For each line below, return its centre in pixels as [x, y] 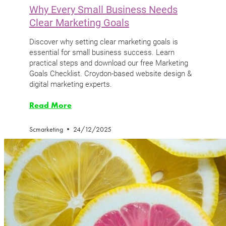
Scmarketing [47, 130]
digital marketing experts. [71, 84]
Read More [50, 105]
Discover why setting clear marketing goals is [104, 42]
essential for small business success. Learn [102, 52]
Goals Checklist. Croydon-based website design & [110, 73]
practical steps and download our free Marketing [109, 63]
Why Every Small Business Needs [103, 9]
